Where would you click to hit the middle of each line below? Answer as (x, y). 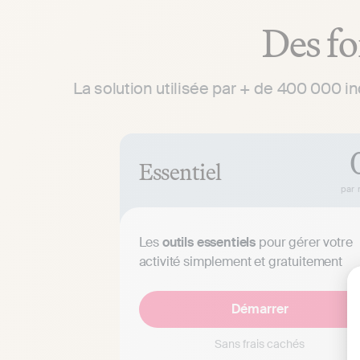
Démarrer (260, 309)
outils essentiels (209, 242)
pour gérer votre (304, 242)
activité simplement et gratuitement (240, 261)
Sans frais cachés (260, 344)
